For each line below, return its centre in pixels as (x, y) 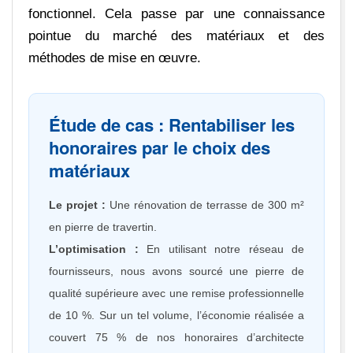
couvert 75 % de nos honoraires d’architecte (176, 337)
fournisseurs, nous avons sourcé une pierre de (176, 271)
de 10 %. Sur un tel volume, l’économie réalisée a (176, 315)
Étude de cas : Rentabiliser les (172, 124)
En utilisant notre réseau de (221, 249)
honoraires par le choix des (160, 147)
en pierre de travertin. (103, 227)
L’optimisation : (94, 249)
